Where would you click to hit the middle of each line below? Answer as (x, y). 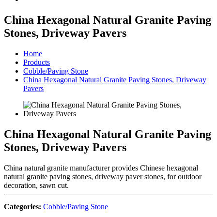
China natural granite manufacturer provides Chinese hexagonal (101, 168)
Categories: (23, 206)
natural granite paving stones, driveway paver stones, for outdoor (103, 176)
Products (37, 62)
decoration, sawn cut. (36, 185)
